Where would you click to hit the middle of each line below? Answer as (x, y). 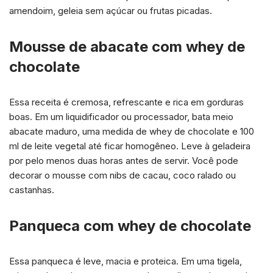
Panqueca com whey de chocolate (130, 225)
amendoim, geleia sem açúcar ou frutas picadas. (111, 10)
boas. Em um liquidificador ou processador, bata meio (121, 116)
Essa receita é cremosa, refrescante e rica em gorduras (126, 102)
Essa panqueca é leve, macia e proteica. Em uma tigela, (126, 261)
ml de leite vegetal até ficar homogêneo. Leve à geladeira (130, 146)
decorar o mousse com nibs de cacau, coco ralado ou (122, 175)
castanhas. (32, 190)
